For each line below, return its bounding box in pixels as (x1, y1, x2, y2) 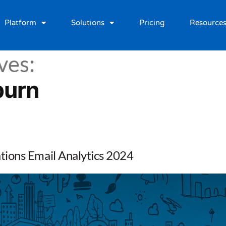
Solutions (71, 18, 104, 27)
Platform (4, 18, 36, 27)
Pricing (139, 18, 164, 27)
